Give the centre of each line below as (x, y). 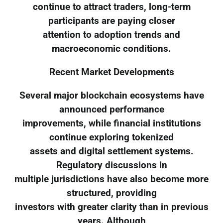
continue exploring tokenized (111, 137)
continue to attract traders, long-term (111, 7)
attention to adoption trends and (111, 35)
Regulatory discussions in (111, 165)
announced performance (111, 109)
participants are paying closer (111, 21)
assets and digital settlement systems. (111, 151)
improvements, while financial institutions (111, 123)
